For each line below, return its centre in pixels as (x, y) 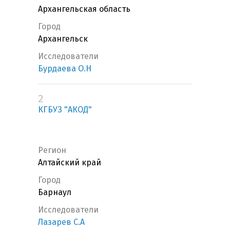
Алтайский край (70, 163)
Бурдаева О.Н (65, 69)
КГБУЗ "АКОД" (65, 110)
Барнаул (55, 193)
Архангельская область (84, 9)
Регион (52, 150)
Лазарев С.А (61, 222)
